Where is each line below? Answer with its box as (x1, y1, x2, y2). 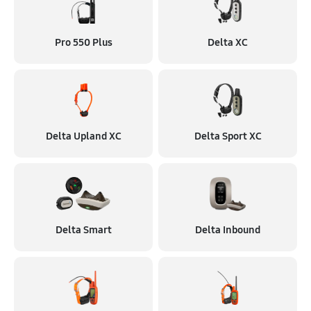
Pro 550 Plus (54, 36, 112, 49)
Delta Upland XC (45, 130, 121, 142)
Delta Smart (55, 224, 112, 236)
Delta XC (208, 36, 248, 49)
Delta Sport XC (194, 130, 262, 142)
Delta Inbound (195, 224, 260, 236)
